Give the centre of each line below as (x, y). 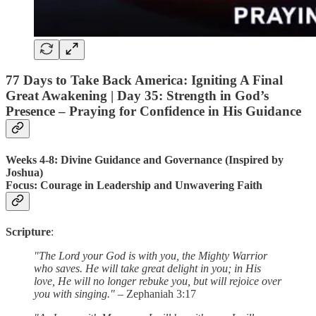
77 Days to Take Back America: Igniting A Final (144, 80)
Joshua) (24, 172)
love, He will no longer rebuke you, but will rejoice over (158, 281)
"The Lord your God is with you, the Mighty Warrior (151, 255)
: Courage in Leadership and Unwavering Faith (148, 185)
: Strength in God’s (214, 96)
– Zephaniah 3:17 (156, 293)
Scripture (28, 231)
